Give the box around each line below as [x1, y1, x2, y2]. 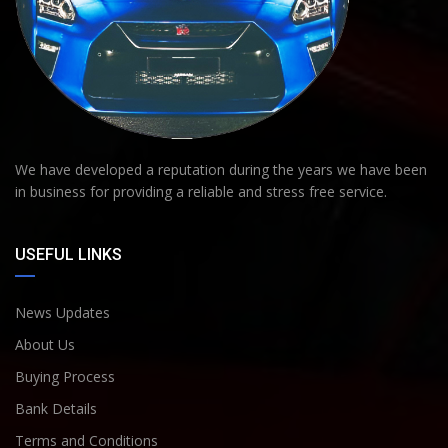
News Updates [15, 302, 110, 322]
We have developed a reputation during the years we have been [15, 159, 427, 179]
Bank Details [15, 398, 97, 418]
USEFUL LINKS [15, 244, 122, 264]
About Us [15, 334, 75, 354]
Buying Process [15, 366, 115, 386]
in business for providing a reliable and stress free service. [15, 181, 387, 201]
